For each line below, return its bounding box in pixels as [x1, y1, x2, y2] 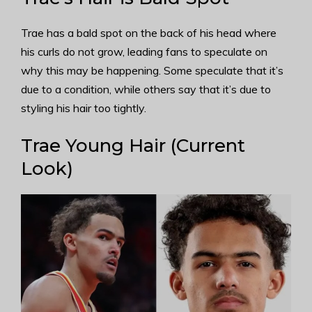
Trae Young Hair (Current [21, 134, 245, 157]
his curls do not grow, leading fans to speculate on [21, 44, 267, 58]
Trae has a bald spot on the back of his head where [21, 25, 276, 40]
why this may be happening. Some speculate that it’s [21, 63, 283, 77]
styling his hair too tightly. [21, 100, 146, 115]
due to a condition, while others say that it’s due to [21, 81, 271, 96]
